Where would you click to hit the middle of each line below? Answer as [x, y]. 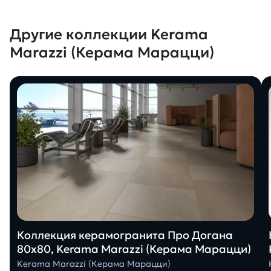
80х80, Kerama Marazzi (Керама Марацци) [134, 249]
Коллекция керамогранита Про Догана [125, 235]
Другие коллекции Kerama [109, 35]
